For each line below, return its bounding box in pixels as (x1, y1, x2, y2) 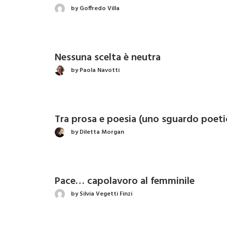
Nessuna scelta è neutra (55, 50, 161, 66)
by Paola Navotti (71, 65, 120, 75)
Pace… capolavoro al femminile (55, 173, 195, 190)
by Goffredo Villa (71, 3, 120, 14)
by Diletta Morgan (71, 127, 124, 137)
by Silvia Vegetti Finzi (71, 188, 132, 199)
